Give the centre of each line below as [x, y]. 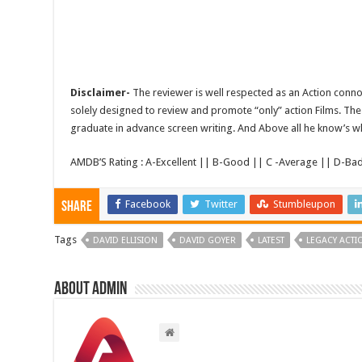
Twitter [221, 204]
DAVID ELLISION [126, 241]
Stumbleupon [305, 204]
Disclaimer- [101, 93]
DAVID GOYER [208, 241]
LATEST [271, 241]
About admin [91, 290]
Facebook [148, 204]
